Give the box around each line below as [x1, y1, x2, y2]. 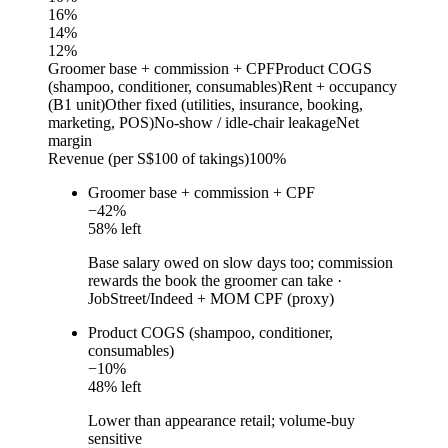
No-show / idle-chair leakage [154, 114, 336, 132]
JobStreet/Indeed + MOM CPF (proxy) [88, 290, 334, 308]
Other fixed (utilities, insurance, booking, [105, 96, 363, 114]
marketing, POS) [48, 114, 154, 132]
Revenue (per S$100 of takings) [48, 150, 249, 168]
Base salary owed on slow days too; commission [88, 254, 393, 272]
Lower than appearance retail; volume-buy [88, 412, 355, 430]
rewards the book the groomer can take [88, 272, 333, 290]
